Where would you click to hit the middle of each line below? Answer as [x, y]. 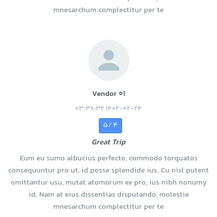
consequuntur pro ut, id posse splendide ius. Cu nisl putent [108, 171]
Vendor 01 [108, 94]
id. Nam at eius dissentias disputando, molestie [108, 195]
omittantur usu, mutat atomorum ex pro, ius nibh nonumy [108, 183]
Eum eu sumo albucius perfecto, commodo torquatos [108, 159]
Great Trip [108, 143]
